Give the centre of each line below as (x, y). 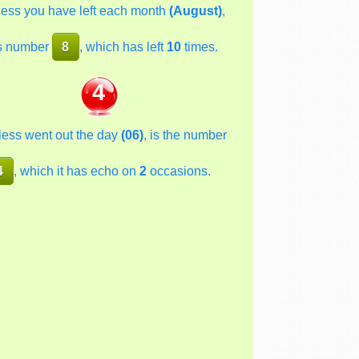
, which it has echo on (76, 171)
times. (199, 46)
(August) (195, 10)
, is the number (186, 135)
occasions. (178, 171)
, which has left (123, 46)
